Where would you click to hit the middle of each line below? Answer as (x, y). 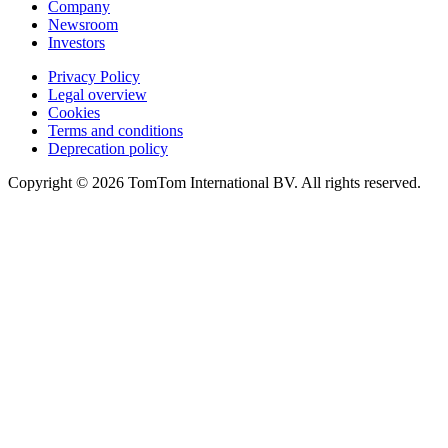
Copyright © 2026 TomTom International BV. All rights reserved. (214, 182)
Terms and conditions (115, 130)
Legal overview (97, 94)
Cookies (74, 112)
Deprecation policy (108, 148)
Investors (76, 42)
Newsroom (83, 24)
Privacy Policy (94, 76)
